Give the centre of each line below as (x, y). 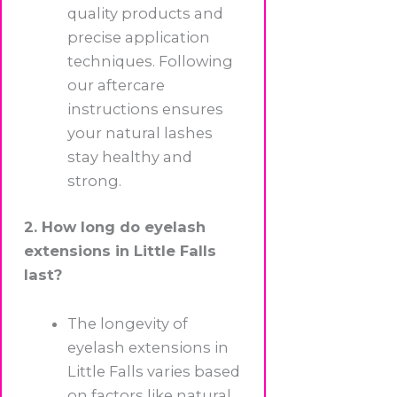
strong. (95, 181)
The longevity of (128, 324)
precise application (139, 38)
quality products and (146, 14)
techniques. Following (151, 62)
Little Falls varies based (154, 372)
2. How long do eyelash (115, 226)
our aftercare (117, 86)
